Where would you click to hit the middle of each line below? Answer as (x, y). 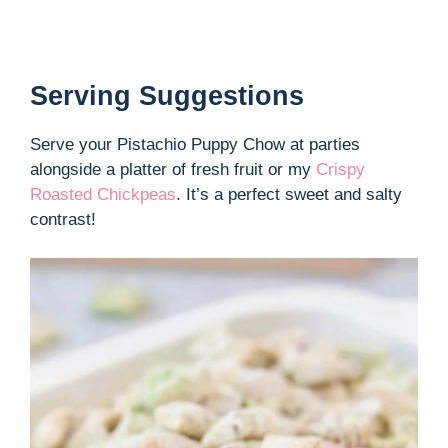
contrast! (63, 220)
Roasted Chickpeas (103, 195)
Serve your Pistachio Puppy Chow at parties (195, 145)
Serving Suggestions (167, 96)
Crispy (340, 170)
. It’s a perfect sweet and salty (289, 195)
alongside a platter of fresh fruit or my (173, 170)
